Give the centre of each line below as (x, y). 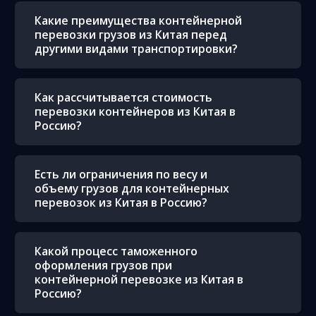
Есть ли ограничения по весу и (121, 175)
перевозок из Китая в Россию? (121, 203)
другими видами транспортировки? (136, 49)
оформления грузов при (103, 266)
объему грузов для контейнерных (132, 189)
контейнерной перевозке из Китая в (139, 280)
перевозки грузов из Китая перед (131, 35)
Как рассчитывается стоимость (123, 98)
